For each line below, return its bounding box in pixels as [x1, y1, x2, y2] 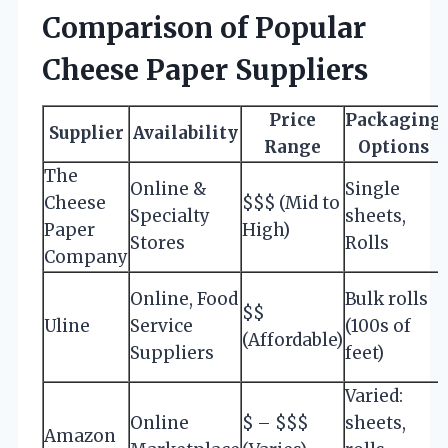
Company [44, 245, 128, 268]
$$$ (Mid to [242, 191, 340, 214]
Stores [130, 231, 185, 254]
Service [130, 314, 193, 337]
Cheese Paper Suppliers [42, 51, 368, 88]
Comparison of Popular [42, 9, 366, 46]
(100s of [345, 314, 411, 337]
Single [345, 177, 400, 200]
